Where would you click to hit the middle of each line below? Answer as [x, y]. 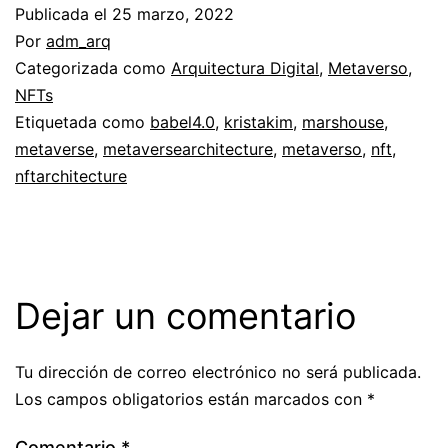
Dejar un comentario [185, 316]
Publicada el [63, 14]
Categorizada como [93, 68]
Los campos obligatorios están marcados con [191, 399]
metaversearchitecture [188, 149]
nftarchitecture [71, 176]
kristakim [258, 122]
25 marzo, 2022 [173, 14]
